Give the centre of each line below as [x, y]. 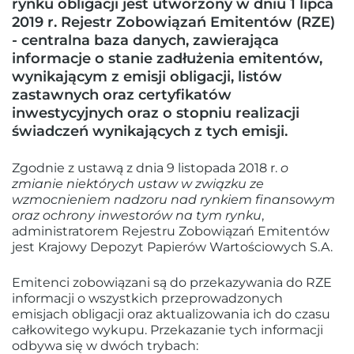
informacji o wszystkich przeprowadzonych [147, 298]
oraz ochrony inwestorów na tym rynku [137, 215]
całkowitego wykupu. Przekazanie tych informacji [168, 330]
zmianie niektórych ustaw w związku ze [138, 183]
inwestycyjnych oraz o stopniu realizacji [156, 113]
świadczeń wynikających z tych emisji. [150, 131]
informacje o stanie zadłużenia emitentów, [167, 58]
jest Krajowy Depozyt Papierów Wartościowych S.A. [172, 247]
